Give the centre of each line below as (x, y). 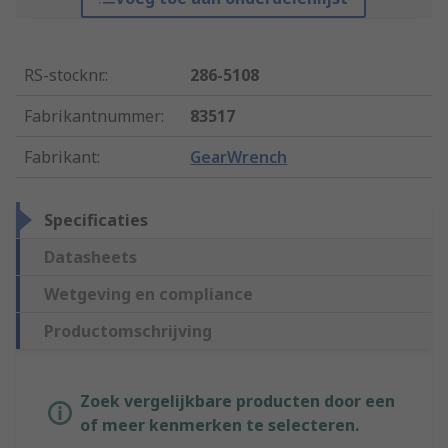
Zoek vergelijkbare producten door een (237, 401)
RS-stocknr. (64, 75)
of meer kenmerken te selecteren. (219, 425)
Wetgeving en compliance (148, 294)
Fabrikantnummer (92, 116)
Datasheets (90, 257)
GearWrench (239, 157)
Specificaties (96, 220)
